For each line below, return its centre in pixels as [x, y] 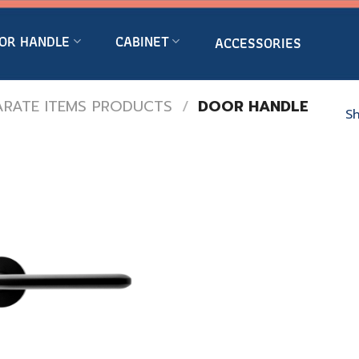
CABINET [143, 41]
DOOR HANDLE [251, 107]
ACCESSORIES [258, 43]
